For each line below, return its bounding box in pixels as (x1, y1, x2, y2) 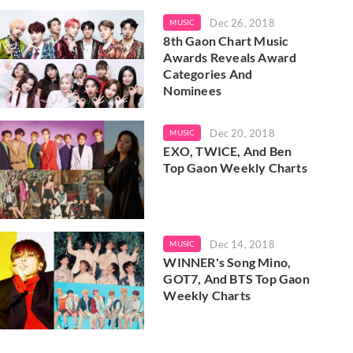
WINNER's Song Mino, (163, 254, 292, 269)
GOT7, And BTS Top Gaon (163, 270, 310, 286)
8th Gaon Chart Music (163, 32, 289, 48)
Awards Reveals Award (163, 49, 297, 65)
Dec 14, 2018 (210, 237, 275, 251)
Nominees (163, 82, 221, 98)
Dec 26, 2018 (210, 16, 275, 29)
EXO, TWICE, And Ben (163, 143, 292, 159)
